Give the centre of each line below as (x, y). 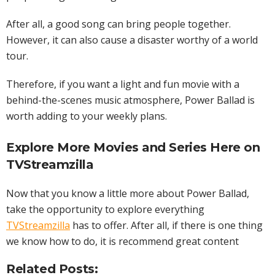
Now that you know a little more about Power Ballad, (128, 194)
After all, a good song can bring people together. (118, 24)
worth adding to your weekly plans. (87, 116)
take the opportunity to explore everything (105, 210)
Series (188, 148)
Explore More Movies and (88, 148)
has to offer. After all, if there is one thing (166, 226)
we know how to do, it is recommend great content (122, 242)
